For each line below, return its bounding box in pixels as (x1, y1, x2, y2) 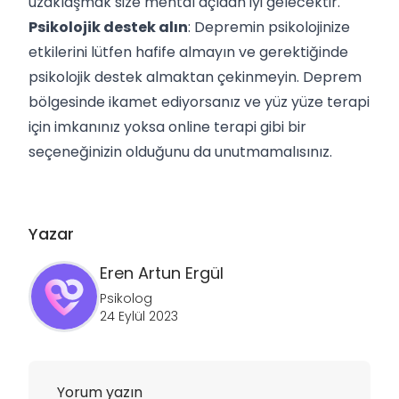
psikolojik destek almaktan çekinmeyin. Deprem (28, 66, 362, 87)
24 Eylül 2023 (100, 306, 178, 325)
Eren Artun (100, 261, 181, 284)
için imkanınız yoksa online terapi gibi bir (28, 116, 306, 137)
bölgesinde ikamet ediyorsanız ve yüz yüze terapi (28, 91, 370, 112)
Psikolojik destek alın (28, 16, 188, 37)
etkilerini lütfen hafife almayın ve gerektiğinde (28, 41, 348, 62)
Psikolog (100, 289, 152, 307)
